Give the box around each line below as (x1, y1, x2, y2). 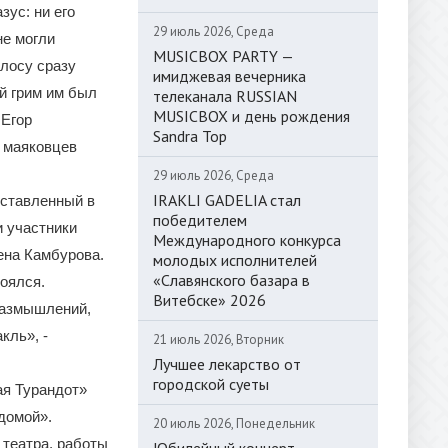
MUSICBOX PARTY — (153, 45, 293, 66)
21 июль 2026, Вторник (153, 330, 284, 348)
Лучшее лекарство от (153, 353, 301, 374)
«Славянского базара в (153, 269, 310, 290)
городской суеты (153, 373, 269, 394)
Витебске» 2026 (153, 289, 266, 310)
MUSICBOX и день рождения (153, 105, 350, 126)
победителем (153, 209, 247, 230)
